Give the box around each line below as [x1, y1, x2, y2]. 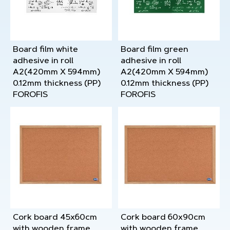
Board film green [121, 46, 188, 54]
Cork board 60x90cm [121, 214, 205, 222]
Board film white [13, 46, 78, 54]
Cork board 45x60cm [13, 214, 97, 222]
